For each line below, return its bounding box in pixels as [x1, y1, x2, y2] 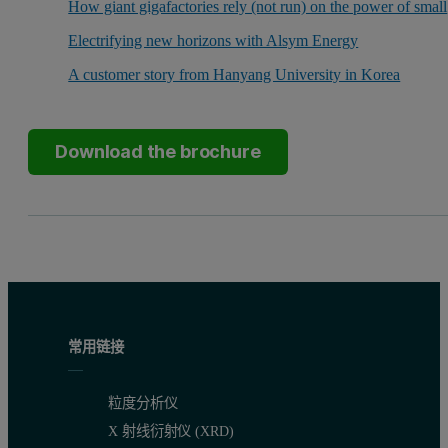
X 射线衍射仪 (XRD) [108, 422, 234, 439]
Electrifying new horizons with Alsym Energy [68, 31, 359, 49]
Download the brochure [55, 141, 261, 163]
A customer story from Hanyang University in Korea [68, 65, 401, 83]
